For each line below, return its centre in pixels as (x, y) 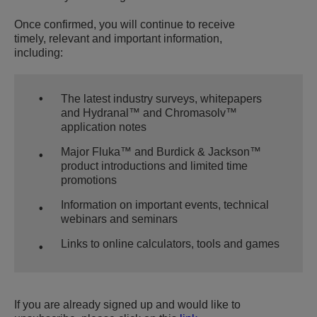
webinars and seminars (119, 219)
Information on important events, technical (165, 205)
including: (39, 53)
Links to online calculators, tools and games (170, 244)
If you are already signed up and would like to (127, 305)
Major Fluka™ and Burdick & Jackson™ (161, 152)
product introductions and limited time (154, 166)
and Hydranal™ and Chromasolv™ (149, 113)
